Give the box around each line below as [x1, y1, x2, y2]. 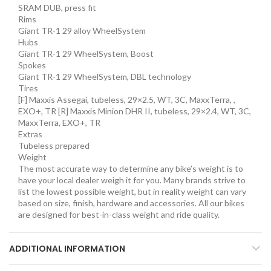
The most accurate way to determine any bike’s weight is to [18, 163, 243, 174]
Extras [18, 128, 42, 139]
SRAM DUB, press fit [18, 2, 96, 13]
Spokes [18, 59, 46, 70]
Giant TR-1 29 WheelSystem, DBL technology [18, 71, 191, 82]
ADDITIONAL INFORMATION [9, 242, 125, 255]
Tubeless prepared [18, 140, 90, 151]
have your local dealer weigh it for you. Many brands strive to [18, 174, 246, 185]
